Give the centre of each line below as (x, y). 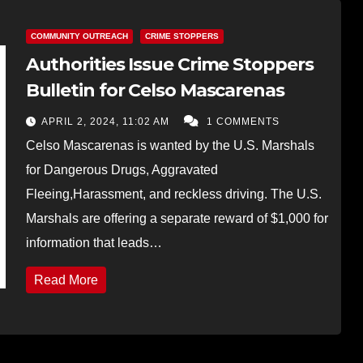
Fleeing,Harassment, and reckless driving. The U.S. (173, 194)
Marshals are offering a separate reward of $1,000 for (177, 218)
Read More (66, 280)
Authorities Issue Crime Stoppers (169, 64)
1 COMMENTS (243, 121)
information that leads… (94, 242)
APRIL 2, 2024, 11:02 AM (107, 121)
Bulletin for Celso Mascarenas (155, 90)
